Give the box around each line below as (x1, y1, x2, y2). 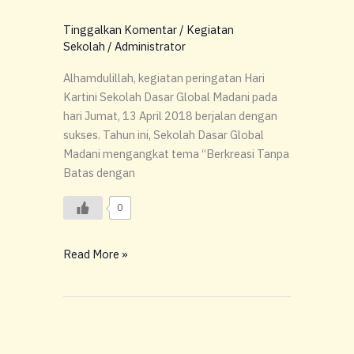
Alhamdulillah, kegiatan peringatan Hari (63, 70, 265, 85)
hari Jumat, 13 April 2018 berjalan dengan (63, 107, 277, 123)
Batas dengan (63, 164, 135, 180)
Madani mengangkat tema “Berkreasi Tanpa (63, 145, 289, 161)
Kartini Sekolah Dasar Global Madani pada (63, 88, 277, 104)
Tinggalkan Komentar (63, 22, 177, 38)
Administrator (115, 39, 186, 55)
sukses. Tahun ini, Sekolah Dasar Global (63, 126, 264, 142)
